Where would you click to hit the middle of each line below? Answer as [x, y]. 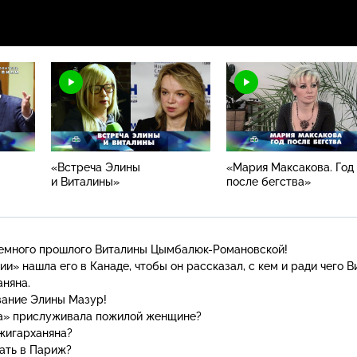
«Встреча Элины [96, 167]
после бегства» [269, 181]
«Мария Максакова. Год [290, 167]
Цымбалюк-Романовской [218, 249]
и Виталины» [85, 181]
